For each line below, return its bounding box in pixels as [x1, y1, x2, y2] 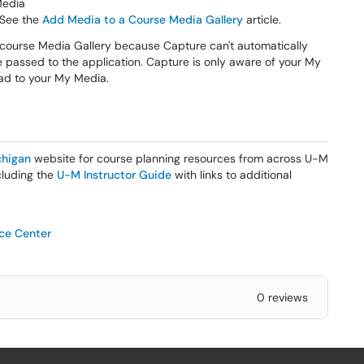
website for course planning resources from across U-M [31, 151, 328, 166]
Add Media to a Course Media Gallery [42, 12, 243, 27]
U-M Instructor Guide [57, 167, 171, 182]
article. [243, 12, 281, 27]
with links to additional [171, 167, 292, 182]
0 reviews [256, 290, 308, 305]
